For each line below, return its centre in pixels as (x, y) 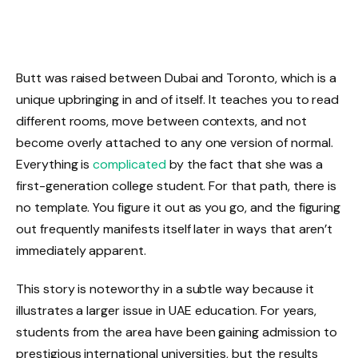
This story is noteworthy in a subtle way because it (165, 288)
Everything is (55, 164)
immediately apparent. (81, 250)
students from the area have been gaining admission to (177, 332)
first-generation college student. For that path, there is (177, 185)
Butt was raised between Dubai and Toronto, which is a (176, 78)
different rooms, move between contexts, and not (161, 121)
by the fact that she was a (244, 164)
